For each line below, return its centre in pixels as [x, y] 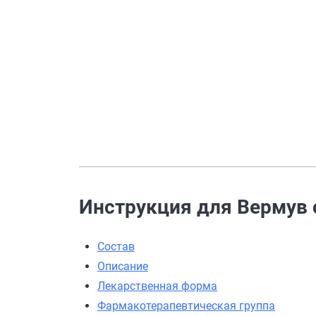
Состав [116, 247]
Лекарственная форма [157, 286]
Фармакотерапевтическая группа [186, 306]
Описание [123, 266]
